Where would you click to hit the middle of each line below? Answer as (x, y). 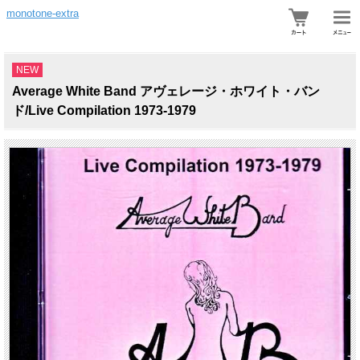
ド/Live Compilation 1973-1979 (104, 110)
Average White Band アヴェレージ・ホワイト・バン (166, 91)
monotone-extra (43, 13)
